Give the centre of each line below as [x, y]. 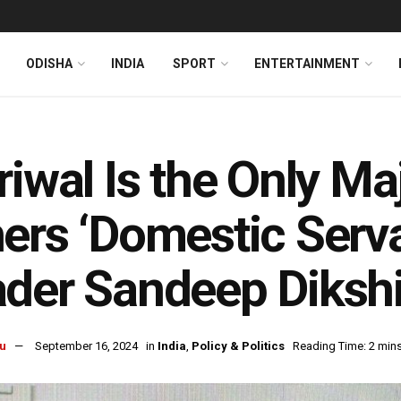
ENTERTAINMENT [307, 64]
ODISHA [49, 64]
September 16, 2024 [86, 346]
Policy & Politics [238, 346]
